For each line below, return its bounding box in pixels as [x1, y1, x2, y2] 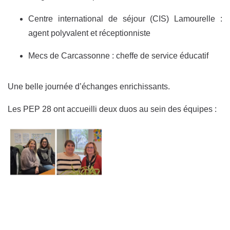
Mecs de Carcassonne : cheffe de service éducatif [28, 51, 208, 60]
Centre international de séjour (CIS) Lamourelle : [28, 14, 222, 23]
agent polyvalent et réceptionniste [28, 28, 150, 37]
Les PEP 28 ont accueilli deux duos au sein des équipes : [8, 104, 217, 113]
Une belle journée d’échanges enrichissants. [8, 82, 170, 91]
